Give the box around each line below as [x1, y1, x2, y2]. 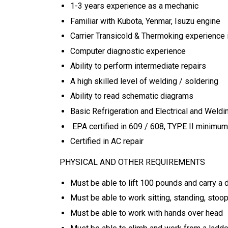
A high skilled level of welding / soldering [70, 76, 218, 86]
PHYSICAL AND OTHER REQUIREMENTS [60, 157, 205, 167]
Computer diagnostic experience [70, 46, 186, 56]
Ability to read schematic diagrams [70, 91, 193, 101]
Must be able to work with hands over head [70, 208, 223, 218]
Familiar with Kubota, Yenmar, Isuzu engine [70, 16, 220, 26]
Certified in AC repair [70, 136, 144, 147]
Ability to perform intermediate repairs [70, 61, 206, 71]
